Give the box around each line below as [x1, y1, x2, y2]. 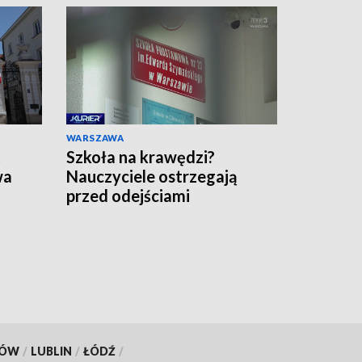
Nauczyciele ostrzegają [66, 166, 237, 187]
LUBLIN [30, 343, 72, 358]
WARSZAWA [66, 133, 124, 144]
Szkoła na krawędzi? [66, 147, 215, 167]
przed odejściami [66, 186, 190, 206]
